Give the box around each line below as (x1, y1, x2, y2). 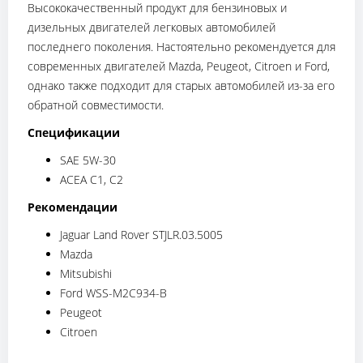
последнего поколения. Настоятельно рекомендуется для (28, 38, 335, 54)
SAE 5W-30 (60, 152, 116, 168)
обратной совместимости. (28, 96, 164, 113)
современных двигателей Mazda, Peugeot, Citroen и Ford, (28, 58, 330, 74)
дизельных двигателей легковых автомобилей (28, 19, 275, 35)
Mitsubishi (60, 265, 112, 281)
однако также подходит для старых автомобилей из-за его (28, 77, 335, 93)
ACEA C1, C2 (60, 171, 123, 187)
